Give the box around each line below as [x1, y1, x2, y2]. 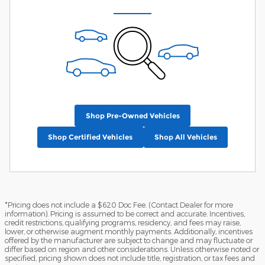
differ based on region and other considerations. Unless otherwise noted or [5, 244, 259, 253]
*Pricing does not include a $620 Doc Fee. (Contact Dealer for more [5, 200, 233, 209]
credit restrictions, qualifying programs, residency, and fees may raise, [5, 218, 241, 227]
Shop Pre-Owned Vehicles [85, 111, 180, 121]
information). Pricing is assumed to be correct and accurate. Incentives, [5, 209, 245, 218]
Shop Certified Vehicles [48, 132, 133, 142]
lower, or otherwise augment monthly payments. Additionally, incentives [5, 227, 253, 235]
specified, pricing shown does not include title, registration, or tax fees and [5, 253, 255, 262]
